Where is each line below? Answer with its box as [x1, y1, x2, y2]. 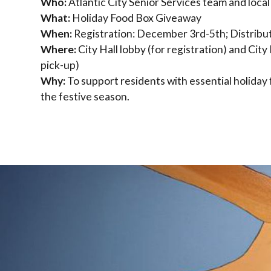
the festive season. [41, 90, 130, 103]
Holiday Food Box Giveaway [70, 11, 202, 24]
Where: [41, 42, 77, 56]
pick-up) [41, 58, 80, 71]
